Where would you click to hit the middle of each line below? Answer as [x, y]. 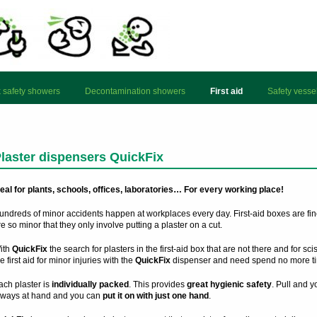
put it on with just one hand [155, 295]
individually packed [90, 284]
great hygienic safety [229, 284]
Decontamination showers [135, 91]
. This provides [157, 284]
